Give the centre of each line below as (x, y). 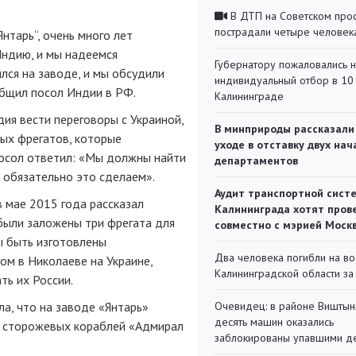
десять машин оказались (274, 322)
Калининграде (249, 96)
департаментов (256, 161)
